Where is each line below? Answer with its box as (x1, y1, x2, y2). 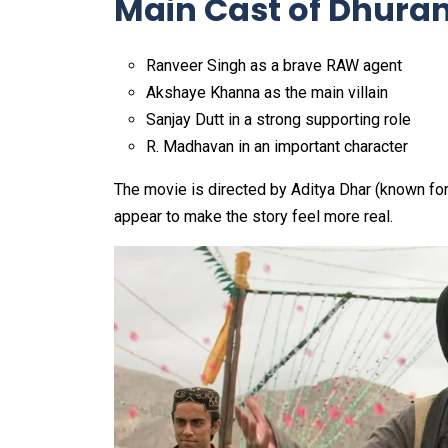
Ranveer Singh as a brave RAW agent (146, 55, 402, 75)
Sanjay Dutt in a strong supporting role (146, 109, 411, 129)
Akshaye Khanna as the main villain (146, 82, 388, 102)
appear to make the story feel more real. (114, 206, 393, 226)
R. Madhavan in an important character (146, 136, 408, 156)
